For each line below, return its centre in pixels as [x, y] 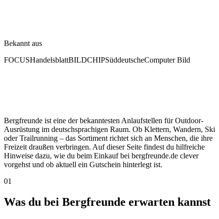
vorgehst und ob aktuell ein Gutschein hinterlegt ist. [83, 165]
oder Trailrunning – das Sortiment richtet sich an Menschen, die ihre [108, 138]
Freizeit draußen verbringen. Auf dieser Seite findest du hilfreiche [104, 147]
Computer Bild [167, 60]
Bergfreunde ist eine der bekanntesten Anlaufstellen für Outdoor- [104, 121]
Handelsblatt [49, 60]
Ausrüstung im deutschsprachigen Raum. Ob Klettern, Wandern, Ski [109, 130]
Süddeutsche [125, 60]
